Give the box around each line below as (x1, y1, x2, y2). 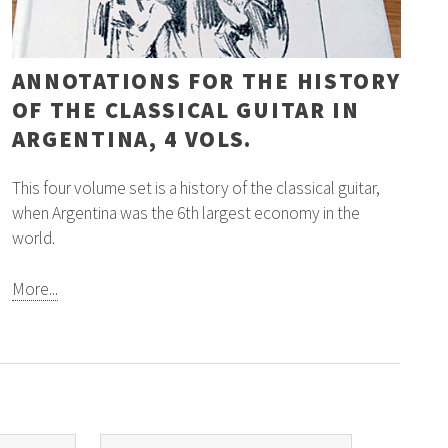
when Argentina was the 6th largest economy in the (11, 202, 360, 225)
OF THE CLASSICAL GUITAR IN (11, 95, 360, 124)
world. (11, 227, 55, 250)
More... (11, 278, 58, 301)
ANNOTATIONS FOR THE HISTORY (11, 66, 401, 95)
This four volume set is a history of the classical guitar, (11, 177, 380, 200)
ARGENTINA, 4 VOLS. (11, 124, 253, 153)
